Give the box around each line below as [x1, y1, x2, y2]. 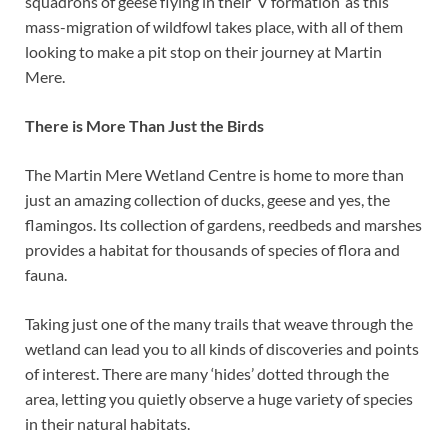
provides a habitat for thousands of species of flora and [25, 239, 400, 259]
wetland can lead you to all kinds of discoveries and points [25, 338, 419, 358]
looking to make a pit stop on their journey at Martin [25, 41, 382, 61]
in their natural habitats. [25, 413, 190, 433]
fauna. [25, 264, 67, 284]
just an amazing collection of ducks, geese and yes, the [25, 189, 390, 209]
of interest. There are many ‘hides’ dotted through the [25, 363, 389, 383]
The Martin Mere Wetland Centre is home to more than [25, 164, 404, 184]
